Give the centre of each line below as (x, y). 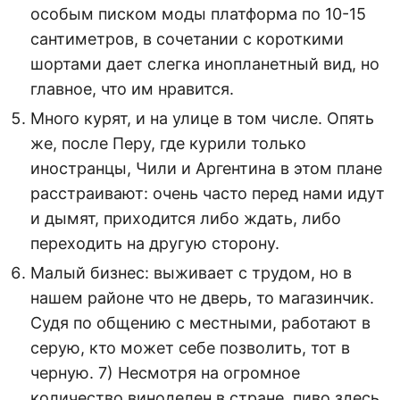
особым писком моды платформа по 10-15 (198, 13)
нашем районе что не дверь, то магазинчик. (202, 297)
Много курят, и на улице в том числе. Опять (202, 118)
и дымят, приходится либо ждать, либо (186, 218)
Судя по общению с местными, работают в (200, 322)
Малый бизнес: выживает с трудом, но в (191, 272)
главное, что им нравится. (132, 88)
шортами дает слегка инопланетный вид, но (205, 63)
